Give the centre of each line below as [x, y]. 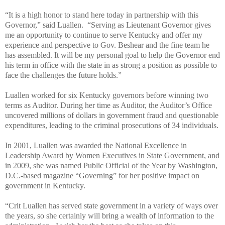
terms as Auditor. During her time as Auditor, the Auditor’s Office [108, 105]
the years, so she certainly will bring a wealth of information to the [109, 215]
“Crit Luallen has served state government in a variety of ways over [111, 205]
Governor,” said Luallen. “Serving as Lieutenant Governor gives [108, 25]
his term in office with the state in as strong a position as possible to [111, 65]
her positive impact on [164, 175]
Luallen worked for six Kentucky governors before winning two [107, 95]
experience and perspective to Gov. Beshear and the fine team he [107, 45]
